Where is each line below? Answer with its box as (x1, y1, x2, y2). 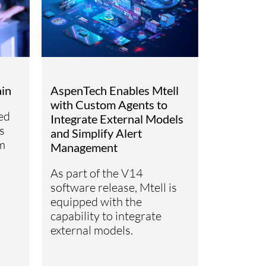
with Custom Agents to (50, 97, 168, 112)
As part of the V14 (50, 165, 144, 180)
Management (50, 140, 118, 154)
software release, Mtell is (50, 179, 178, 195)
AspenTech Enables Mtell (50, 83, 179, 97)
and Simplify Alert (50, 125, 142, 140)
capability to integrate (50, 208, 162, 223)
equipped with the (50, 194, 142, 209)
